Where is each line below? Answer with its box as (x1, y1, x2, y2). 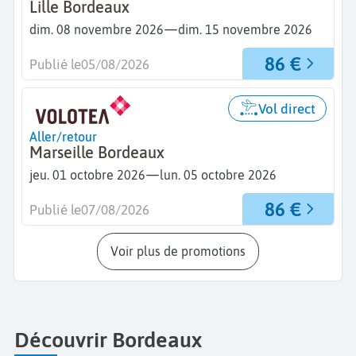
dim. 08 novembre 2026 (29, 21, 164, 37)
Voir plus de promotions (118, 244, 246, 259)
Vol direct (257, 100, 315, 117)
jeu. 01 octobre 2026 (29, 167, 145, 182)
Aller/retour (29, 129, 97, 144)
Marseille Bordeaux (29, 143, 164, 161)
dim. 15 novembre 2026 (178, 21, 312, 37)
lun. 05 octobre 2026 (160, 167, 277, 182)
